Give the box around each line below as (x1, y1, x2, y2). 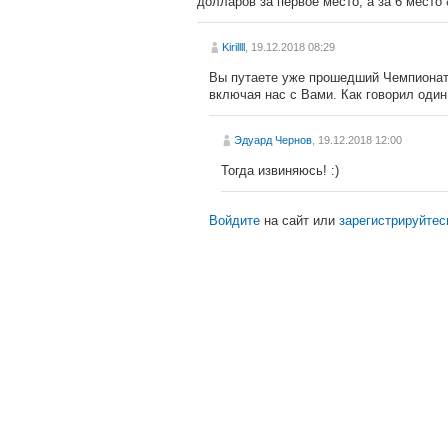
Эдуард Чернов (234, 134, 312, 146)
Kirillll (222, 41, 245, 53)
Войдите (209, 213, 260, 228)
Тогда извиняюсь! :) (221, 163, 339, 178)
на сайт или (260, 213, 339, 228)
